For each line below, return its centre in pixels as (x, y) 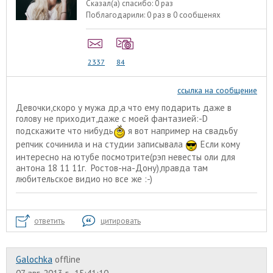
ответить (49, 221)
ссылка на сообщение (217, 90)
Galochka (34, 259)
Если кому (219, 144)
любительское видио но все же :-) (85, 179)
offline (68, 259)
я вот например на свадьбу (182, 130)
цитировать (121, 221)
